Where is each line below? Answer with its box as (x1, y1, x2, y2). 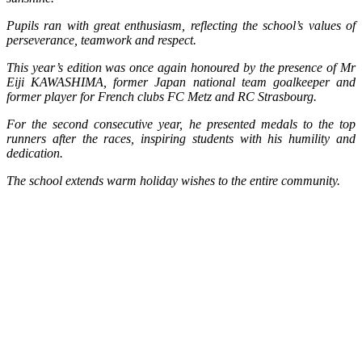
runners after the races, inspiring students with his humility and (6, 132, 356, 146)
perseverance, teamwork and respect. (6, 33, 196, 48)
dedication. (6, 146, 63, 161)
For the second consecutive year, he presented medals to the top (6, 117, 356, 132)
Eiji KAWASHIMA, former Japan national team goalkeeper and (6, 75, 356, 90)
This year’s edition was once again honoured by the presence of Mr (6, 61, 356, 75)
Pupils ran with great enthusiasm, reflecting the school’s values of (6, 19, 356, 33)
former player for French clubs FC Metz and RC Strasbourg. (6, 90, 317, 104)
